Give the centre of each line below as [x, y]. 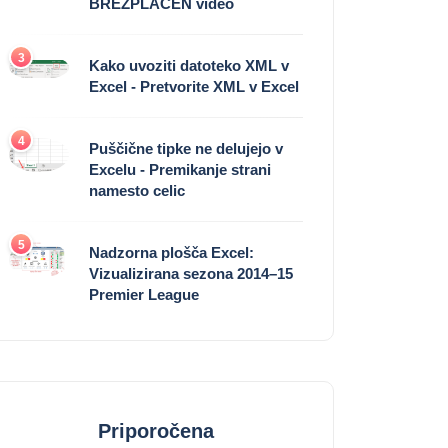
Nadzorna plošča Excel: [171, 253]
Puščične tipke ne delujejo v [186, 149]
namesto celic [137, 191]
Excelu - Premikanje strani [180, 170]
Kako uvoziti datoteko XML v [189, 66]
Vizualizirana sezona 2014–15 [191, 274]
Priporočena [156, 431]
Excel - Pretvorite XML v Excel [194, 87]
